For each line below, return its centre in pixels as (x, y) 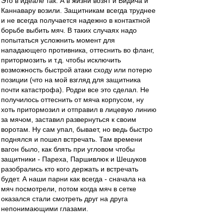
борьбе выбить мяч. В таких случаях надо (69, 30)
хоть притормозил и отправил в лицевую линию (79, 110)
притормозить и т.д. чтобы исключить (61, 60)
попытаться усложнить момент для (58, 40)
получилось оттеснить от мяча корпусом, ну (72, 100)
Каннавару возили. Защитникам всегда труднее (78, 10)
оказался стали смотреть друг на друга (64, 199)
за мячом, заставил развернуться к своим (69, 119)
